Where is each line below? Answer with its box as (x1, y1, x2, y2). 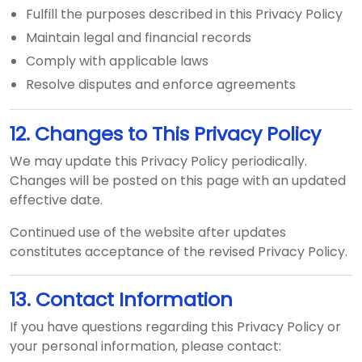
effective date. (10, 191, 103, 209)
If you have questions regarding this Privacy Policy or (10, 318, 341, 336)
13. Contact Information (10, 286, 233, 313)
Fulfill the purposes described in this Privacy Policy (26, 5, 343, 23)
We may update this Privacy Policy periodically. (10, 152, 307, 170)
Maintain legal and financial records (26, 28, 251, 47)
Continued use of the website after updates (10, 223, 286, 242)
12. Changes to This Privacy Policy (10, 120, 321, 147)
